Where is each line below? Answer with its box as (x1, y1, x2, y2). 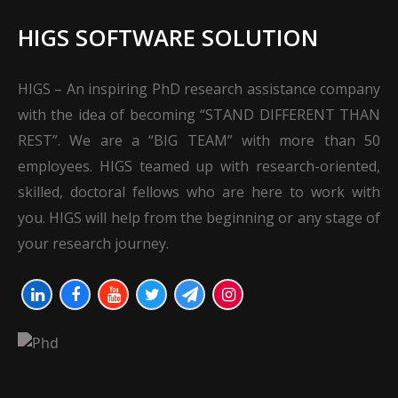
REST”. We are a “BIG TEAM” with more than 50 (18, 131, 380, 150)
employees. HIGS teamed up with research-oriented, (18, 156, 380, 176)
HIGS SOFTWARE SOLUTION (18, 22, 318, 53)
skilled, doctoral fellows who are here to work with (18, 182, 380, 202)
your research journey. (18, 234, 169, 253)
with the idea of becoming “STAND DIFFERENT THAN (18, 105, 380, 124)
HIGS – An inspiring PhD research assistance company (18, 79, 380, 99)
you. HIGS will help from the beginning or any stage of (18, 208, 380, 227)
